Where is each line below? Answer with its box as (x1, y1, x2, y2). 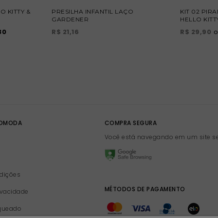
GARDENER (52, 16, 89, 23)
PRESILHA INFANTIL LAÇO (52, 8, 133, 16)
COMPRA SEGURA (104, 119, 157, 127)
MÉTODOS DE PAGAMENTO (104, 185, 185, 194)
